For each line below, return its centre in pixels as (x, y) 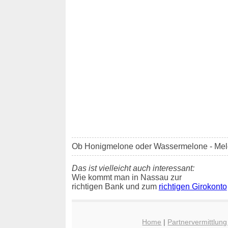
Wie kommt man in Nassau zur (126, 178)
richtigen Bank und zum (115, 187)
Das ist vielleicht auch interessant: (133, 168)
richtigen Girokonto (193, 187)
